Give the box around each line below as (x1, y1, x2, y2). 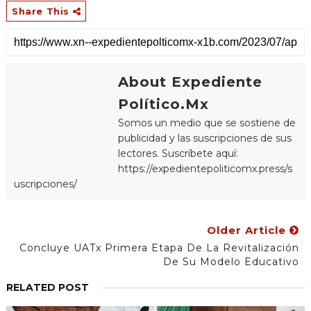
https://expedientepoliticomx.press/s (117, 162, 292, 176)
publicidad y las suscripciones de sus (117, 132, 292, 145)
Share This (11, 6, 73, 17)
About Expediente (117, 74, 262, 91)
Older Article (207, 224, 290, 237)
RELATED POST (6, 281, 89, 294)
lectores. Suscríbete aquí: (117, 147, 238, 160)
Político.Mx (117, 96, 209, 113)
